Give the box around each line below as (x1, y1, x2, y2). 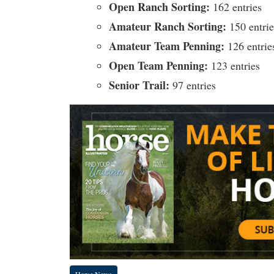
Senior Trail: (109, 77, 169, 93)
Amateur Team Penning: (109, 38, 224, 54)
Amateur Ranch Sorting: (109, 18, 226, 34)
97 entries (169, 78, 216, 92)
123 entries (208, 58, 260, 73)
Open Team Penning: (109, 57, 208, 73)
